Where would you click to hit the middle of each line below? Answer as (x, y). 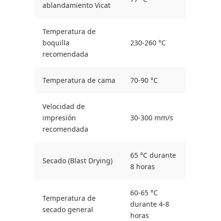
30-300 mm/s (152, 118)
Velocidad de (64, 107)
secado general (68, 210)
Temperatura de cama (79, 80)
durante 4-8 (150, 204)
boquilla (56, 43)
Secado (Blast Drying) (77, 161)
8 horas (143, 167)
